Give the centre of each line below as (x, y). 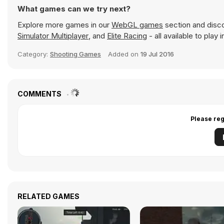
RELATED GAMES (48, 196)
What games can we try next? (74, 9)
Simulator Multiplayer (53, 36)
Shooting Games (75, 54)
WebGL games (137, 25)
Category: (34, 54)
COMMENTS (40, 94)
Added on (124, 54)
